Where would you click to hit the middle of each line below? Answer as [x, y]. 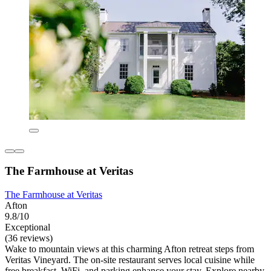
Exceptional [28, 227]
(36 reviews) [29, 238]
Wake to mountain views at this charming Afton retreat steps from [129, 249]
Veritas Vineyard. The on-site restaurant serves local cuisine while [130, 260]
